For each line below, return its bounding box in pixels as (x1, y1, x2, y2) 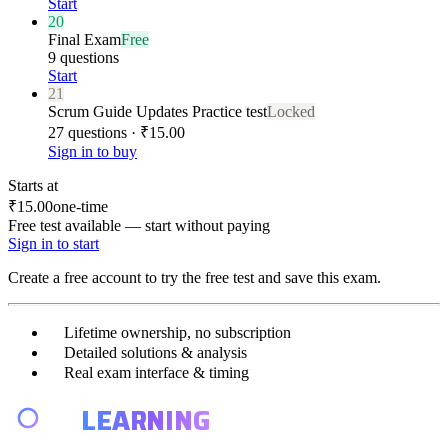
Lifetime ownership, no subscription (64, 323, 291, 341)
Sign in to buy (48, 142, 137, 160)
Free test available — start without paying (8, 216, 270, 234)
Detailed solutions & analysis (64, 343, 247, 361)
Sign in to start (8, 234, 99, 252)
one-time (53, 197, 108, 215)
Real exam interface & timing (64, 363, 249, 381)
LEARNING (81, 399, 210, 441)
